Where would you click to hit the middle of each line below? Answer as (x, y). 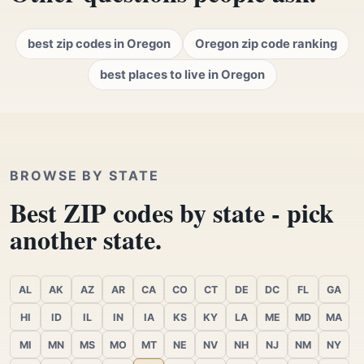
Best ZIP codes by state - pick (172, 213)
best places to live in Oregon (182, 75)
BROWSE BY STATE (84, 176)
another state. (86, 240)
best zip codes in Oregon (99, 44)
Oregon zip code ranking (266, 44)
